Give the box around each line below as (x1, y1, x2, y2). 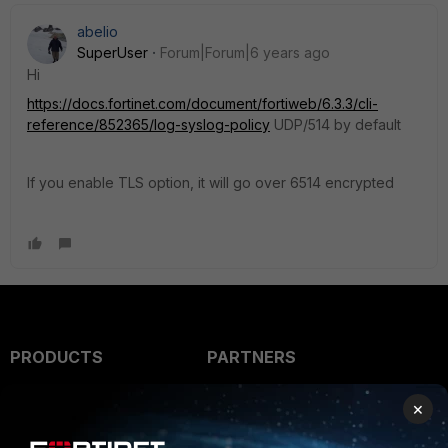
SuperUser (77, 44, 148, 61)
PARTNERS (206, 347, 296, 367)
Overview (206, 387, 281, 407)
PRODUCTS (10, 347, 103, 367)
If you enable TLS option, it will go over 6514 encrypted (27, 174, 394, 191)
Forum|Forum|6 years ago (160, 44, 330, 61)
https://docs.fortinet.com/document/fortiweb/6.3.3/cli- (27, 95, 378, 112)
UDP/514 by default (270, 116, 401, 133)
